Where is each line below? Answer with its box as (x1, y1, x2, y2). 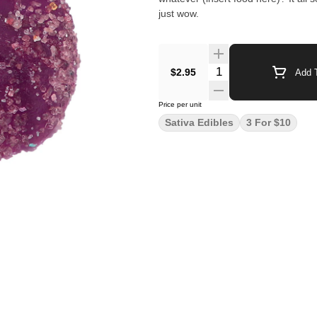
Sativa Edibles (165, 117, 234, 128)
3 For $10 (246, 117, 291, 128)
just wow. (158, 8, 199, 19)
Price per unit (158, 100, 202, 108)
